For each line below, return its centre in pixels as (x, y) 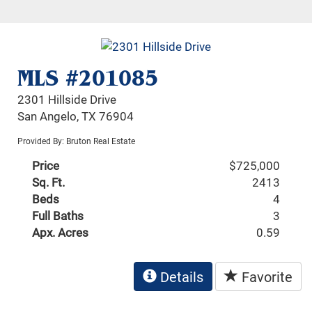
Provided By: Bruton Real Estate (77, 140)
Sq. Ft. (49, 182)
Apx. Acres (61, 232)
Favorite (265, 276)
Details (180, 276)
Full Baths (58, 215)
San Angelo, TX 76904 (76, 116)
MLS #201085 (88, 78)
